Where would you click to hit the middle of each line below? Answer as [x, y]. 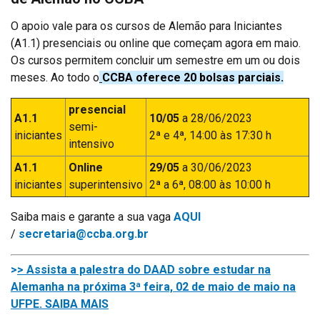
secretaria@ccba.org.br [84, 234]
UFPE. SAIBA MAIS [60, 304]
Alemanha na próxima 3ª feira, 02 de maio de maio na [153, 287]
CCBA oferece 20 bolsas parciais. [193, 78]
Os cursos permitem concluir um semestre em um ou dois [155, 61]
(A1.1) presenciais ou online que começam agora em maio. [156, 44]
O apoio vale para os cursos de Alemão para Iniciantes [146, 26]
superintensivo [106, 185]
